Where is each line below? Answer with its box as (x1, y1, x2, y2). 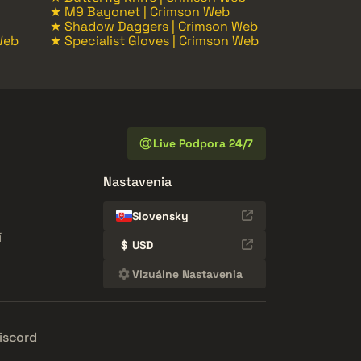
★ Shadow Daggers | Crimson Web (50, 17, 258, 35)
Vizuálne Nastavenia (132, 266, 243, 281)
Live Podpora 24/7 (153, 135, 253, 151)
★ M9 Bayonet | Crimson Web (50, 2, 230, 20)
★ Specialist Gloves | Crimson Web (50, 31, 259, 49)
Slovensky (132, 208, 189, 223)
